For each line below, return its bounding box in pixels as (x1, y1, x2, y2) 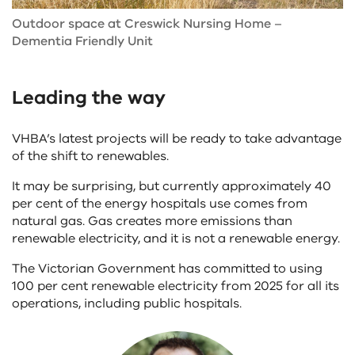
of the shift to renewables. (12, 147, 169, 165)
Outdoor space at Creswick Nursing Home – (12, 14, 282, 32)
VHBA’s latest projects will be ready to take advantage (12, 129, 342, 147)
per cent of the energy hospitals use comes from (12, 194, 307, 212)
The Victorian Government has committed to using (12, 259, 323, 277)
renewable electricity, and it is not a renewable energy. (12, 229, 340, 247)
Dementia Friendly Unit (12, 32, 153, 50)
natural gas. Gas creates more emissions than (12, 212, 292, 230)
